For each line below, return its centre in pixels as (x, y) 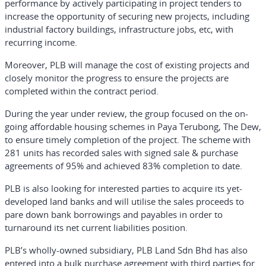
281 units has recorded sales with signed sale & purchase (121, 153)
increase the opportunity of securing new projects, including (127, 16)
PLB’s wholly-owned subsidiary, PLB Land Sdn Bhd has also (126, 250)
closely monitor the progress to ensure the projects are (117, 78)
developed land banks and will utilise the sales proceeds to (124, 201)
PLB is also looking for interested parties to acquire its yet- (123, 188)
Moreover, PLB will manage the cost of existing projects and (127, 65)
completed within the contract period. (82, 91)
